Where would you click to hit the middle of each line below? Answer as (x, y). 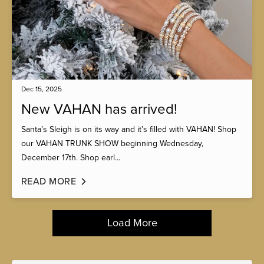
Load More (132, 222)
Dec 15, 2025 (42, 89)
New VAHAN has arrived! (99, 109)
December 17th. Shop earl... (71, 157)
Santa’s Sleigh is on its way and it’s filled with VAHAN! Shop (129, 129)
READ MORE (49, 181)
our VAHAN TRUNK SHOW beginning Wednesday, (112, 143)
